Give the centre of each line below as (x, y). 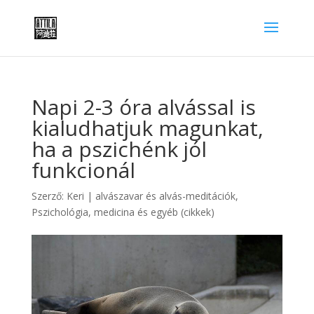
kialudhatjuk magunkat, (147, 128)
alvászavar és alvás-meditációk (165, 196)
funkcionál (83, 170)
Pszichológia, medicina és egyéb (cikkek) (123, 212)
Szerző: (49, 196)
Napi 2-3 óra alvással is (143, 107)
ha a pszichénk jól (119, 149)
